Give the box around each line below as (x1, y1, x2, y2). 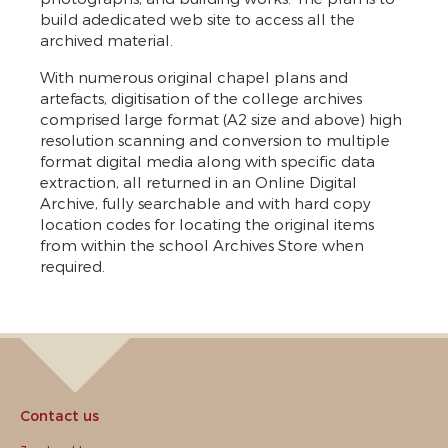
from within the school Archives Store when (40, 236, 364, 254)
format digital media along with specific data (40, 152, 375, 170)
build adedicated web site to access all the (40, 10, 355, 28)
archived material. (40, 31, 173, 49)
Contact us (20, 407, 99, 424)
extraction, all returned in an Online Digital (40, 173, 357, 191)
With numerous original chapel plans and (40, 68, 348, 86)
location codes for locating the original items (40, 215, 374, 233)
